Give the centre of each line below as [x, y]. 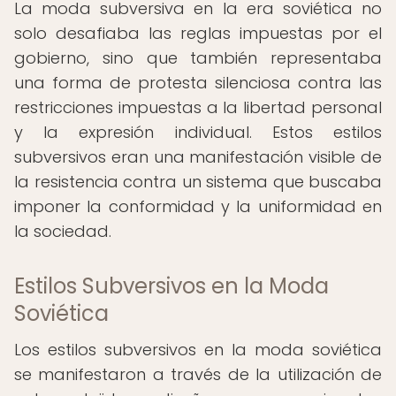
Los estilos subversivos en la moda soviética [198, 350]
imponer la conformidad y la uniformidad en [198, 206]
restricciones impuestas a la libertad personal [198, 107]
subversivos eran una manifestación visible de [198, 157]
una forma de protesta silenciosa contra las [198, 83]
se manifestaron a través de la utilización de [198, 374]
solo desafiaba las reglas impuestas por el [198, 33]
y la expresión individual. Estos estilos [198, 132]
